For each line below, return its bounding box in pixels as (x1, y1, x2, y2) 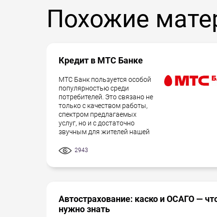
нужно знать (59, 204, 110, 214)
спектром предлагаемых (59, 110, 137, 118)
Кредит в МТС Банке (59, 55, 143, 65)
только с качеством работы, (59, 102, 148, 109)
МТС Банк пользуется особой (59, 76, 151, 83)
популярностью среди (59, 84, 129, 92)
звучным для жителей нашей (59, 128, 150, 136)
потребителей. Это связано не (59, 93, 153, 101)
